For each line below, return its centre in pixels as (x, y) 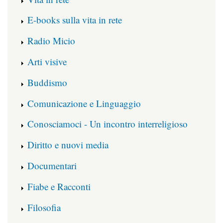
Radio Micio (51, 41)
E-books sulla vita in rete (75, 20)
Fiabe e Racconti (59, 186)
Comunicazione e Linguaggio (84, 103)
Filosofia (44, 207)
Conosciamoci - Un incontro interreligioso (108, 124)
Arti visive (47, 61)
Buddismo (47, 82)
